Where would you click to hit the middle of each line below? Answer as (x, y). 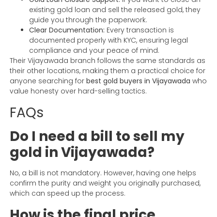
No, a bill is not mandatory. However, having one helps (103, 173)
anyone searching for (48, 81)
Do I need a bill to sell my (97, 137)
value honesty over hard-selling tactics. (78, 91)
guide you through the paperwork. (88, 20)
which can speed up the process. (68, 194)
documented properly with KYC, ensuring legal (108, 40)
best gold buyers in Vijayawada (138, 81)
